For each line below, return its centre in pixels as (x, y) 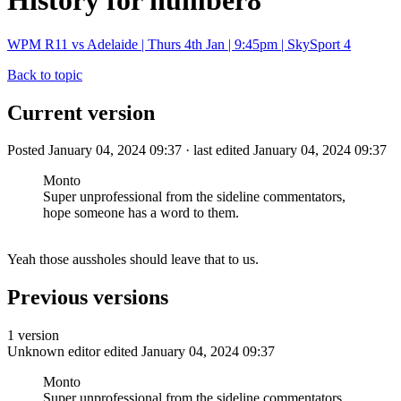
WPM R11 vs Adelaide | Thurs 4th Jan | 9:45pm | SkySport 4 (179, 44)
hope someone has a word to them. (141, 213)
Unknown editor (54, 352)
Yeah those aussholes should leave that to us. (133, 260)
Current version (81, 112)
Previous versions (88, 298)
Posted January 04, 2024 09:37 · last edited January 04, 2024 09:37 (197, 150)
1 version (33, 336)
